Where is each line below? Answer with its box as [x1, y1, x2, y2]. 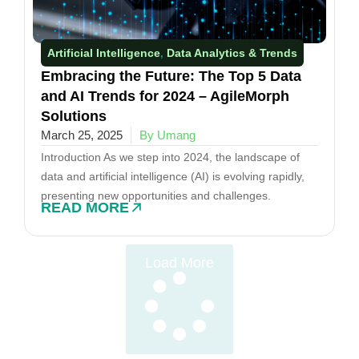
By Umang [139, 128, 196, 143]
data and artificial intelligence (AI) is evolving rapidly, [41, 170, 305, 184]
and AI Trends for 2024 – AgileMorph [41, 88, 289, 105]
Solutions [41, 108, 107, 125]
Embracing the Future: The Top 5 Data [41, 68, 301, 85]
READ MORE [41, 199, 129, 216]
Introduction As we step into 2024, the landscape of [41, 151, 300, 164]
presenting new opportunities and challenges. [41, 189, 271, 203]
